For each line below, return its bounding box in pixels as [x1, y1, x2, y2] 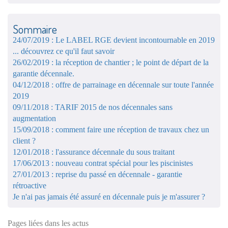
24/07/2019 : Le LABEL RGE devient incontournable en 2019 [13, 35, 215, 44]
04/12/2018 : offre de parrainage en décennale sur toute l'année [13, 80, 214, 89]
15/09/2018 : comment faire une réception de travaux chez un [13, 125, 209, 134]
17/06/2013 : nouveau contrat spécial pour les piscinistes [13, 158, 193, 167]
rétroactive [13, 181, 46, 190]
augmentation [13, 113, 56, 123]
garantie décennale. [13, 69, 74, 78]
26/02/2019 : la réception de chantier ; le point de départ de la [13, 58, 209, 67]
